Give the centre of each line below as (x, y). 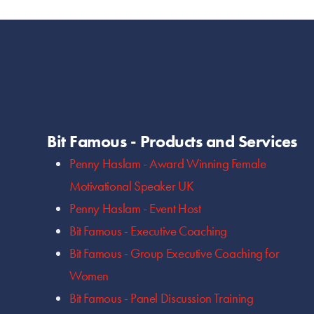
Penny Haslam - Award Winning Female (168, 164)
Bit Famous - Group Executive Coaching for (174, 254)
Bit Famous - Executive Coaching (148, 231)
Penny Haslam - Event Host (135, 209)
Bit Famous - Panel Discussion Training (161, 299)
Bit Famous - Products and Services (172, 142)
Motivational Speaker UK (131, 186)
